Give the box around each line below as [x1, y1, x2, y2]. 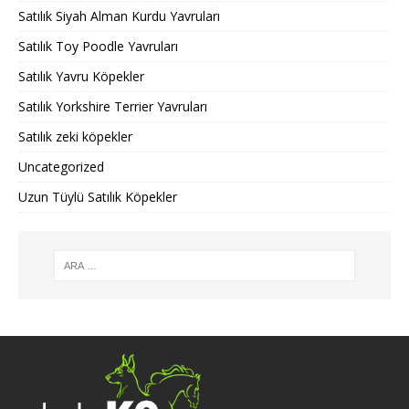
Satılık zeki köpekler [18, 128, 132, 146]
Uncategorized [18, 158, 104, 176]
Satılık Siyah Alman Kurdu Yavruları [18, 7, 220, 26]
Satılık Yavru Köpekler [18, 68, 144, 86]
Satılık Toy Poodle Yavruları [18, 37, 178, 56]
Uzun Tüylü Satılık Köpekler [18, 188, 177, 206]
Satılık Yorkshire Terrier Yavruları [18, 98, 207, 116]
